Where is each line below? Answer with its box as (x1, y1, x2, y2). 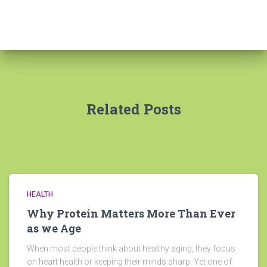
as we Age (27, 221, 81, 236)
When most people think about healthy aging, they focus (27, 244, 235, 254)
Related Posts (86, 100, 181, 119)
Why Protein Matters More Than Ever (27, 206, 235, 221)
